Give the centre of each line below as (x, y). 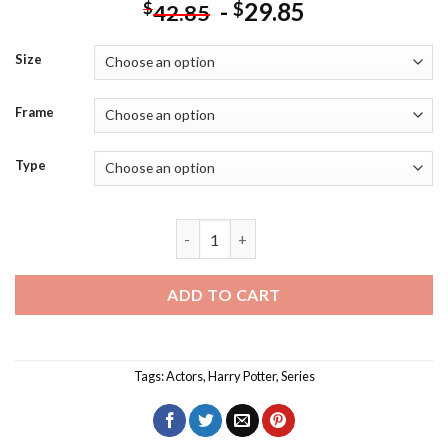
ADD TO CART (224, 295)
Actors (184, 375)
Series (297, 375)
